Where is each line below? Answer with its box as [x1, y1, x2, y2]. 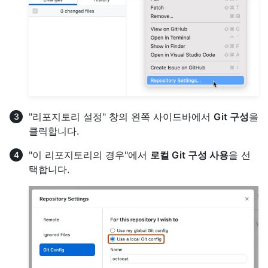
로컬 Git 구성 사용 [150, 149, 229, 162]
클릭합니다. [29, 125, 79, 138]
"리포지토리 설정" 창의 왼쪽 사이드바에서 [29, 111, 214, 123]
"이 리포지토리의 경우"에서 [29, 149, 150, 162]
